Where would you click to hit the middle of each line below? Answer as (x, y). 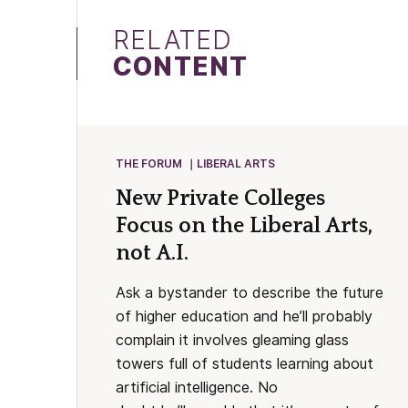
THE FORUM (148, 163)
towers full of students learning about (244, 364)
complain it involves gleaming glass (232, 340)
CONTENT (181, 67)
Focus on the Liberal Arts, (244, 226)
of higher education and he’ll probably (244, 316)
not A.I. (154, 253)
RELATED (173, 41)
